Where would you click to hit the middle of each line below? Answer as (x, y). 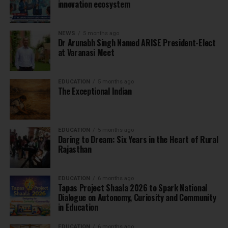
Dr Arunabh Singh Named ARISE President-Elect (137, 43)
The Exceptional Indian (95, 91)
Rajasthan (75, 149)
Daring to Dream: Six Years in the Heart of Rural (138, 140)
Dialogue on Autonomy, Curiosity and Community (137, 198)
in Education (78, 207)
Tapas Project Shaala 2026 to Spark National (132, 188)
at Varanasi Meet (86, 53)
